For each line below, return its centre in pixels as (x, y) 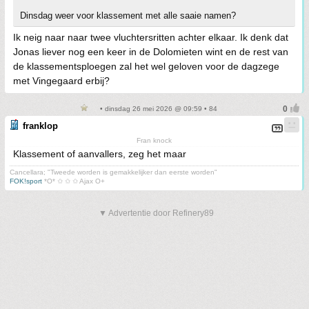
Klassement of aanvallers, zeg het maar (100, 154)
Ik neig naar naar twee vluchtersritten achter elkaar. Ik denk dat (151, 37)
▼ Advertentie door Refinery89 (156, 213)
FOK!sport (26, 181)
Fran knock (154, 140)
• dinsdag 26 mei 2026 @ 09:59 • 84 (157, 109)
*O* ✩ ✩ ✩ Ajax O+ (73, 181)
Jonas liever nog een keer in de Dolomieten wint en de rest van (151, 52)
